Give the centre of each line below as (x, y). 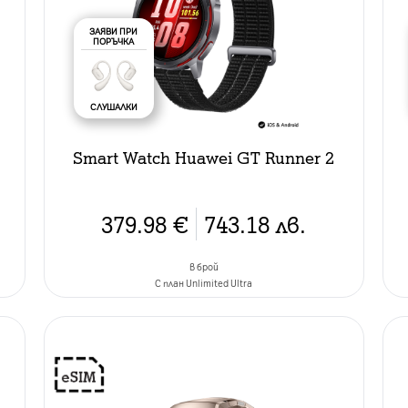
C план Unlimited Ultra (204, 283)
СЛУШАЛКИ (113, 106)
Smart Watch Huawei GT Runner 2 (204, 157)
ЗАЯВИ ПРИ (114, 31)
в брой (204, 266)
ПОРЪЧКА (114, 41)
